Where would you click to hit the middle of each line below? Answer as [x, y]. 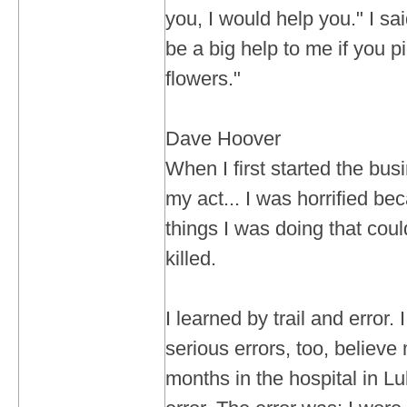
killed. [191, 258]
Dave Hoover [223, 139]
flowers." [203, 79]
